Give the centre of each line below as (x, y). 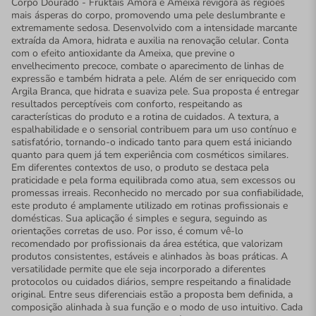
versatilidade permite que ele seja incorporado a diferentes (139, 269)
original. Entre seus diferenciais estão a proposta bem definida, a (152, 294)
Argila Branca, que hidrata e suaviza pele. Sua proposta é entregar (155, 91)
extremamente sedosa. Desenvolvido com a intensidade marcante (154, 28)
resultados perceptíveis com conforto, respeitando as (127, 104)
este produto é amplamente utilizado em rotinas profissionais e (150, 205)
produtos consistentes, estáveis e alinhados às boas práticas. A (150, 256)
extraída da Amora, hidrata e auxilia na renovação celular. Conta (150, 40)
